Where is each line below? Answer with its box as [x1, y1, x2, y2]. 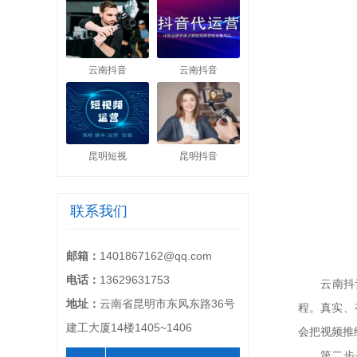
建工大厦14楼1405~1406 [66, 321, 192, 334]
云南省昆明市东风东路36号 [100, 297, 235, 310]
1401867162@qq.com [100, 249, 212, 262]
